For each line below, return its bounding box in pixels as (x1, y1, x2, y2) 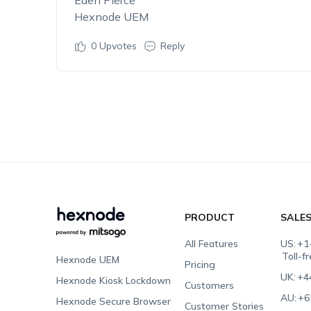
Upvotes (96, 40, 137, 52)
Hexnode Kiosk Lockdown (56, 274, 171, 287)
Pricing (185, 258, 216, 271)
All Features (185, 237, 239, 250)
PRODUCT (185, 211, 235, 224)
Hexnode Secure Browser (56, 295, 171, 308)
